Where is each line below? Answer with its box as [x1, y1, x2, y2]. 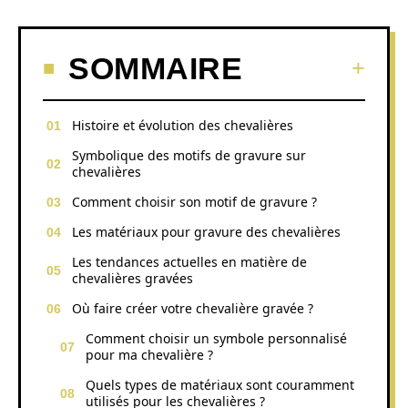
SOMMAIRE [68, 50, 242, 86]
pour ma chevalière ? [86, 345, 213, 363]
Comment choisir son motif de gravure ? [72, 192, 317, 210]
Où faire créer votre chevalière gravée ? [72, 299, 313, 317]
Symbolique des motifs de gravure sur [72, 146, 306, 164]
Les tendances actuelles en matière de [72, 252, 307, 270]
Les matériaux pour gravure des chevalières [72, 222, 341, 240]
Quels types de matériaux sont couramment [86, 375, 354, 393]
